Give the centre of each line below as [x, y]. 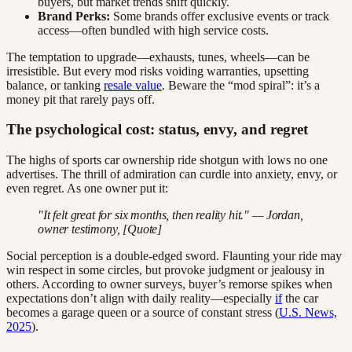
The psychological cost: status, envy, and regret [157, 130]
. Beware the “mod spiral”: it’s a [241, 85]
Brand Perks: [74, 16]
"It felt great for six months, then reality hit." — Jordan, [170, 215]
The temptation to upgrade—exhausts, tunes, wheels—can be [158, 57]
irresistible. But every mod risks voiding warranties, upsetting [158, 71]
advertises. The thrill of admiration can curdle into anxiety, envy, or [172, 174]
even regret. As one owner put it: [87, 189]
